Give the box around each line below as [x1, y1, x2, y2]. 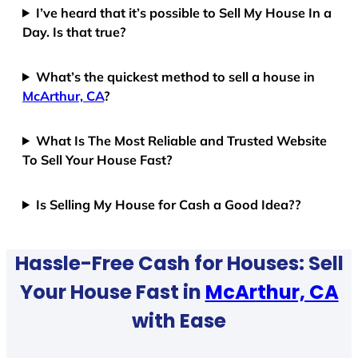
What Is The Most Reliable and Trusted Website [36, 132, 328, 149]
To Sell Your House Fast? [22, 151, 173, 168]
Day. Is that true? [22, 23, 126, 40]
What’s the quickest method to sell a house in [36, 68, 316, 85]
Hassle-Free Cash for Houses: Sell [14, 250, 344, 277]
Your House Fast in [19, 279, 205, 306]
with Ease [132, 308, 226, 335]
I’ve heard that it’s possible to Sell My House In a [36, 4, 332, 21]
